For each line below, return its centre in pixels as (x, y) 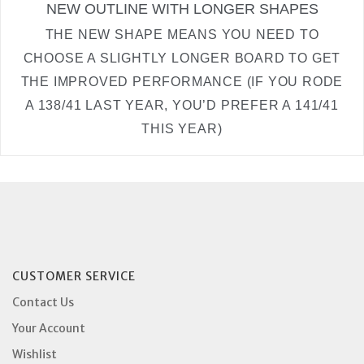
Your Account (49, 328)
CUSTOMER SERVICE (74, 276)
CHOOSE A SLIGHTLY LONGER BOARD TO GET (182, 58)
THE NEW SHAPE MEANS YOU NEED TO (182, 34)
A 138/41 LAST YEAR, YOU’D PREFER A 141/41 (182, 105)
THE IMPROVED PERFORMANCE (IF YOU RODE (182, 81)
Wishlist (35, 354)
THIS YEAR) (182, 128)
